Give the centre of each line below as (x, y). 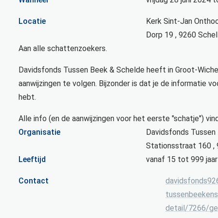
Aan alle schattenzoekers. (63, 48)
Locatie (32, 21)
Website (160, 194)
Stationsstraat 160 (179, 145)
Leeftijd (32, 159)
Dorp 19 (160, 35)
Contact (34, 181)
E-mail (157, 180)
